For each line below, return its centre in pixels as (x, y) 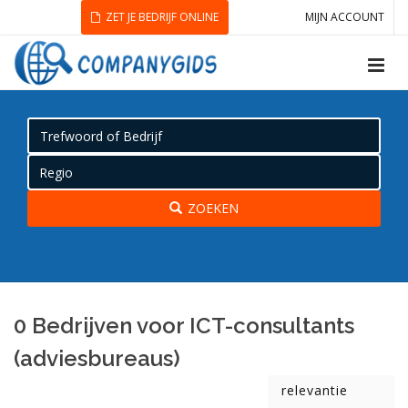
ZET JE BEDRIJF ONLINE (162, 17)
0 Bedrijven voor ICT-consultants (184, 326)
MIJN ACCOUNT (345, 17)
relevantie (315, 390)
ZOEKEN (213, 208)
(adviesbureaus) (97, 358)
